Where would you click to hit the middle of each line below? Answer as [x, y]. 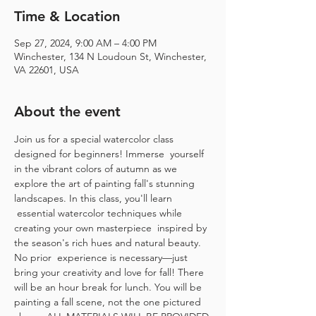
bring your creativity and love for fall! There [110, 272]
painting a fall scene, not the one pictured [109, 302]
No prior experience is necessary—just [102, 257]
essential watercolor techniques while [99, 213]
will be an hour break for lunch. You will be [109, 287]
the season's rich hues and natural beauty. [109, 243]
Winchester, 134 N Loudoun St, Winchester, [110, 56]
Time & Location [67, 16]
